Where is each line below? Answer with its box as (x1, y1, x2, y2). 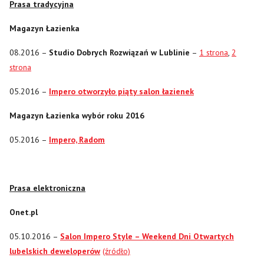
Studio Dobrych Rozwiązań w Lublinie (49, 47, 190, 58)
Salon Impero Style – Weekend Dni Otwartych (60, 230, 234, 242)
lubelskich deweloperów (9, 245, 100, 256)
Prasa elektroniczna (9, 182, 85, 193)
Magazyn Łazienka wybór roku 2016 (9, 110, 144, 121)
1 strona (199, 47, 228, 58)
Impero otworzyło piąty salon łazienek (49, 85, 194, 97)
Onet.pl (9, 206, 38, 217)
